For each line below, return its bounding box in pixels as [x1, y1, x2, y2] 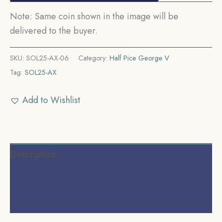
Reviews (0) [10, 194, 54, 208]
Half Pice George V [110, 53, 169, 63]
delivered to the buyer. [10, 24, 98, 37]
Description [10, 148, 55, 161]
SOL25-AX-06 [26, 53, 69, 63]
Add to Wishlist [22, 93, 80, 107]
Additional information [10, 171, 95, 184]
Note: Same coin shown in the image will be [10, 10, 178, 23]
